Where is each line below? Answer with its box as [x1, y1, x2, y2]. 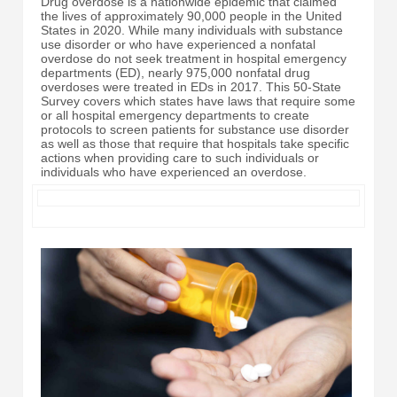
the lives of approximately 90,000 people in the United [41, 9, 342, 24]
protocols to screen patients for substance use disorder [41, 122, 349, 137]
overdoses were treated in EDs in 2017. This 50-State [41, 80, 341, 95]
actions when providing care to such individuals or [41, 151, 319, 166]
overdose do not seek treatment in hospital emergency [41, 51, 346, 66]
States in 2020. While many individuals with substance [41, 23, 343, 38]
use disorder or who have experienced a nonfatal [41, 37, 315, 52]
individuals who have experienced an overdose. [41, 165, 307, 180]
